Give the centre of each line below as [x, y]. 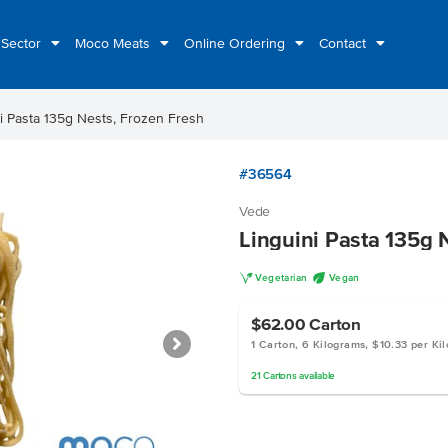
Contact [344, 43]
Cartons [280, 375]
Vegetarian [281, 277]
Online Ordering [236, 43]
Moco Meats [114, 43]
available [315, 375]
